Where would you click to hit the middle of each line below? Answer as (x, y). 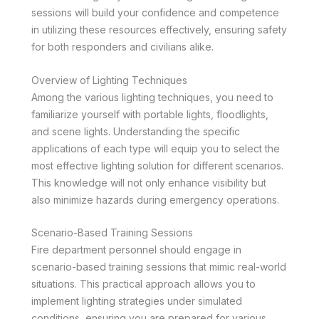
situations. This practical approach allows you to (143, 283)
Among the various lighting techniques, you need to (152, 97)
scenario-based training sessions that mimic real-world (159, 266)
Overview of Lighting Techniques (109, 80)
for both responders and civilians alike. (122, 47)
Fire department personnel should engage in (136, 249)
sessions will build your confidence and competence (155, 13)
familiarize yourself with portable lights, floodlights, (150, 114)
